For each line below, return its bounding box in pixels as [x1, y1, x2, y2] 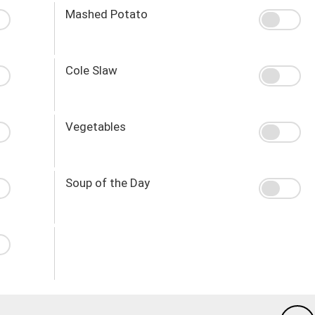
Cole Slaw [65, 63, 117, 77]
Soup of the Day [65, 175, 150, 190]
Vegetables [65, 119, 126, 134]
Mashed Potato [65, 6, 148, 21]
